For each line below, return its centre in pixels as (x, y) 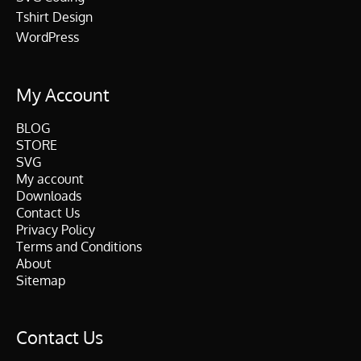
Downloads (49, 196)
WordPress (48, 37)
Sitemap (41, 281)
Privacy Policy (56, 230)
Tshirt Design (54, 17)
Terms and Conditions (79, 247)
